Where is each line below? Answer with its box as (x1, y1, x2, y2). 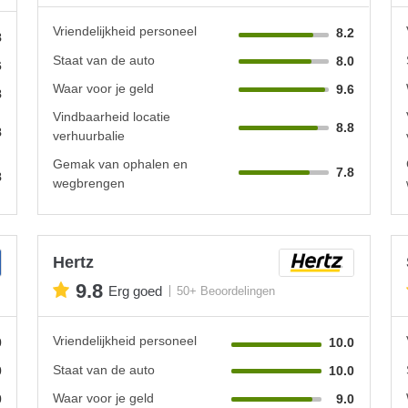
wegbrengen (53, 175, 126, 190)
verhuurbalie (53, 127, 126, 143)
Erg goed (108, 283, 163, 300)
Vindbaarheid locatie (53, 108, 171, 124)
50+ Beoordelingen (177, 284, 276, 299)
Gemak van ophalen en (53, 156, 189, 171)
